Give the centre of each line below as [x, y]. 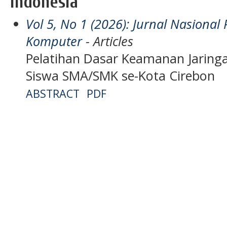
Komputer [54, 41]
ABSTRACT [53, 93]
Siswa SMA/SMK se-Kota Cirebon [121, 75]
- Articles [108, 41]
